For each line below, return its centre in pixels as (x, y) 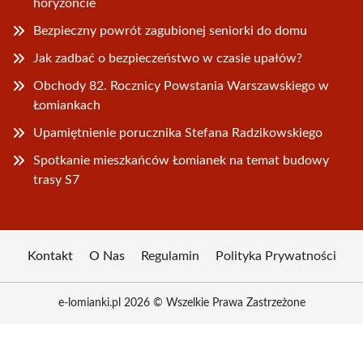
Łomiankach (67, 106)
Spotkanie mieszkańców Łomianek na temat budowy (181, 161)
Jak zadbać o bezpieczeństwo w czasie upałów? (168, 59)
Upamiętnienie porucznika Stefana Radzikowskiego (178, 133)
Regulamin (170, 256)
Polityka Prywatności (275, 256)
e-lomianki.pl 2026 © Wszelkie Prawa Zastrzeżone (181, 303)
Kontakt (50, 256)
